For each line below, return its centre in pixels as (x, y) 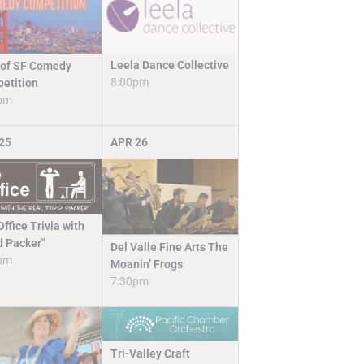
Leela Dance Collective (170, 65)
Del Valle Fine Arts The (170, 247)
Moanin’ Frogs (147, 264)
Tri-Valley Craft (151, 353)
